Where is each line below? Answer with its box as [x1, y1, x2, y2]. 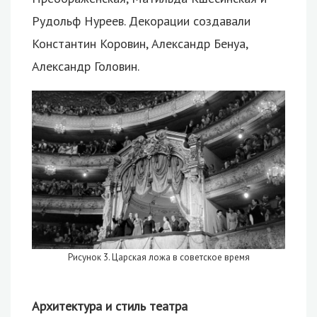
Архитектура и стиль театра [32, 297, 188, 314]
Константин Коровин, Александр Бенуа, [32, 35, 248, 52]
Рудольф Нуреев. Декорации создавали [32, 12, 250, 29]
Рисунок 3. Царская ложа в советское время [67, 250, 250, 263]
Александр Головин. [32, 57, 139, 74]
